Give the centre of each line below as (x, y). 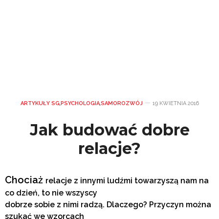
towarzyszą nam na (172, 181)
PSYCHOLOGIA (80, 104)
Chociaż (25, 180)
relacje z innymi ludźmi (90, 181)
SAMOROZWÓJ (121, 104)
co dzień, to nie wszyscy (51, 193)
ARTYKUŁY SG (40, 104)
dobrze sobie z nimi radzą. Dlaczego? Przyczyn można (108, 205)
